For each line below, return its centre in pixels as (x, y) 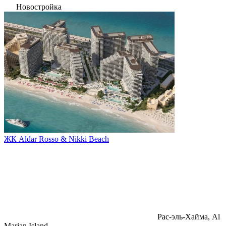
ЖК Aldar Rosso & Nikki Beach (56, 139)
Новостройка (39, 7)
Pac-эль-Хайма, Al (189, 216)
